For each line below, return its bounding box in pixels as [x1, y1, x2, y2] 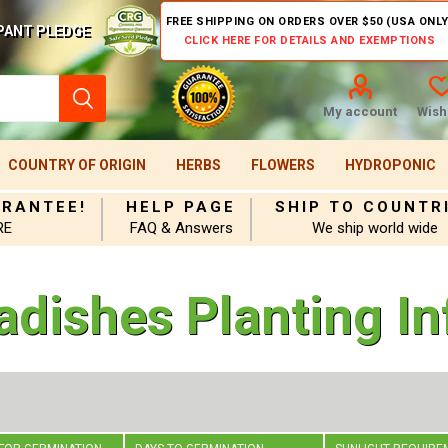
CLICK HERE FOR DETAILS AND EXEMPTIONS [183, 34, 436, 47]
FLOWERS [250, 157, 315, 173]
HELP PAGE [126, 198, 237, 216]
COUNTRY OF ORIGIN [7, 157, 146, 173]
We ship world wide [312, 219, 439, 237]
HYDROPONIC [344, 157, 436, 173]
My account [322, 104, 397, 119]
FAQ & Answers [129, 219, 233, 237]
